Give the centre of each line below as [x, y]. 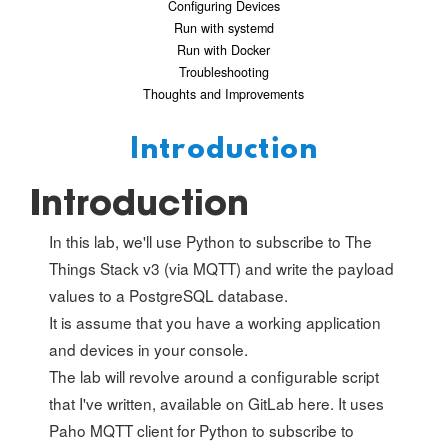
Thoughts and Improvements [224, 93]
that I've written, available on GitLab [174, 402]
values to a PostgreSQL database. [169, 294]
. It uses [357, 402]
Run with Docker [224, 49]
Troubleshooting [223, 71]
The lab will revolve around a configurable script [214, 375]
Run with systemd [223, 27]
